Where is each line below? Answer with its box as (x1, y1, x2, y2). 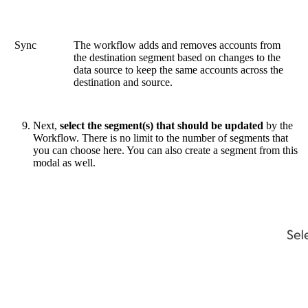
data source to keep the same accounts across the (74, 64, 284, 76)
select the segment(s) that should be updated (60, 120, 263, 132)
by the (263, 120, 293, 132)
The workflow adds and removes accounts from (74, 39, 281, 52)
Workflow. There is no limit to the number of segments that (33, 132, 288, 144)
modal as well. (33, 157, 96, 169)
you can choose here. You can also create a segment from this (33, 144, 298, 157)
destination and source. (74, 76, 173, 89)
